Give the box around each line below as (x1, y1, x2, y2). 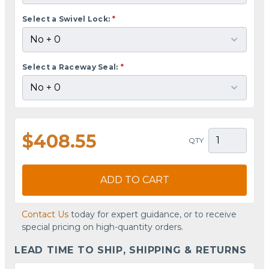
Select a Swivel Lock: (22, 14, 110, 23)
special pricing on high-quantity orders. (22, 221, 183, 232)
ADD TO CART (100, 174, 169, 186)
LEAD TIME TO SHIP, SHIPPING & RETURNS (14, 244, 247, 256)
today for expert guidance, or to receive (68, 208, 237, 220)
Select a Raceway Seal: (22, 62, 118, 71)
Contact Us (22, 208, 68, 220)
